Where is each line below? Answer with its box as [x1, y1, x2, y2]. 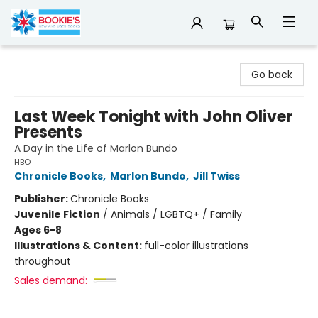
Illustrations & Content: [14, 238, 144, 253]
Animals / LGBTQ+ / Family [111, 207, 242, 221]
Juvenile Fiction [14, 207, 100, 221]
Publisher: [14, 192, 70, 206]
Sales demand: [14, 273, 87, 287]
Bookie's [11, 52, 50, 66]
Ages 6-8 [14, 223, 62, 237]
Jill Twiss [193, 169, 240, 183]
